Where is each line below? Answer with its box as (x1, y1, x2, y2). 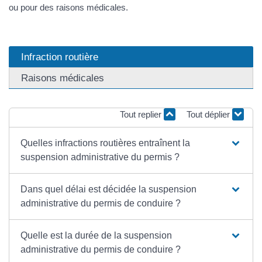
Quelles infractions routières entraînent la (20, 137, 191, 148)
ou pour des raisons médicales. (9, 2, 128, 12)
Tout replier (120, 109, 164, 120)
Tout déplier (187, 109, 232, 120)
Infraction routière (21, 51, 98, 63)
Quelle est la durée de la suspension (20, 230, 173, 240)
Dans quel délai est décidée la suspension (20, 184, 197, 194)
